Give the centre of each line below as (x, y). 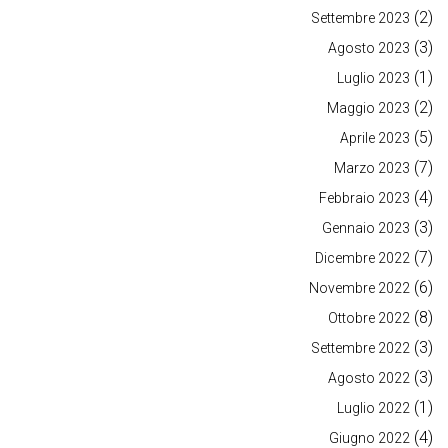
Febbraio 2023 (364, 198)
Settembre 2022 (360, 348)
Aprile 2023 (375, 138)
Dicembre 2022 (362, 258)
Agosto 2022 (369, 378)
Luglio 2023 (373, 78)
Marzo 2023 (372, 168)
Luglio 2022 (373, 408)
